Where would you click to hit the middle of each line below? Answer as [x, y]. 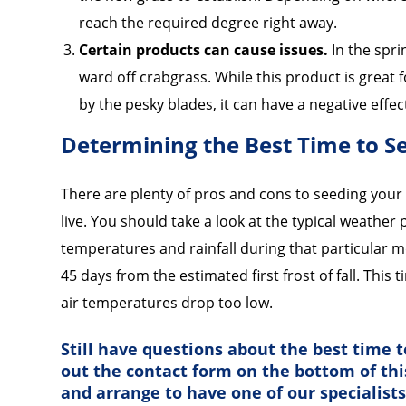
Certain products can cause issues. [204, 49]
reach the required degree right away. [208, 22]
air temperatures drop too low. [167, 302]
